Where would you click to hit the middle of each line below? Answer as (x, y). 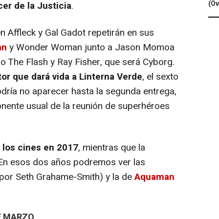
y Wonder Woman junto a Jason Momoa (91, 47)
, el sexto (160, 77)
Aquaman (154, 177)
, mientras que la (112, 148)
